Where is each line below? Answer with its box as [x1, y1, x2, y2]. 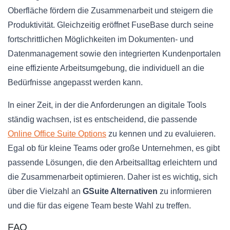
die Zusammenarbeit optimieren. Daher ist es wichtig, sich [8, 172, 218, 182]
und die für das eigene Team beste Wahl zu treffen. [8, 201, 191, 210]
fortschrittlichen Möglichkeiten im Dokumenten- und [8, 35, 194, 44]
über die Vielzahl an [8, 187, 83, 196]
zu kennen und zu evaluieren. [106, 129, 216, 139]
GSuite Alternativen [83, 187, 158, 196]
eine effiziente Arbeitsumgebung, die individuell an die [8, 64, 204, 73]
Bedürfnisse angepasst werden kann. [8, 78, 143, 87]
